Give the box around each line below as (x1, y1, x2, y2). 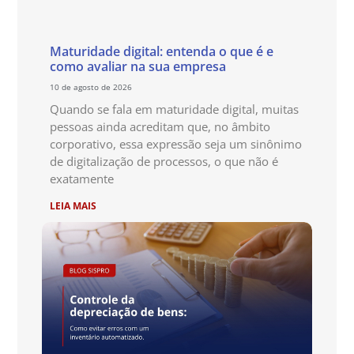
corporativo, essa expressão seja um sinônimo (49, 136, 302, 153)
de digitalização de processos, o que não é (49, 153, 278, 170)
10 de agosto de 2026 (49, 81, 132, 93)
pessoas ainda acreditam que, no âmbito (49, 119, 270, 135)
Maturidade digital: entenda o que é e (49, 43, 273, 61)
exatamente (49, 171, 114, 187)
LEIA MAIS (49, 199, 96, 213)
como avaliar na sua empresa (49, 58, 226, 76)
